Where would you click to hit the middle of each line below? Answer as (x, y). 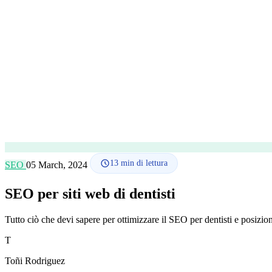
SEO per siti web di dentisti (90, 193)
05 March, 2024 (58, 165)
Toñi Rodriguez (35, 260)
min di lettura (143, 163)
